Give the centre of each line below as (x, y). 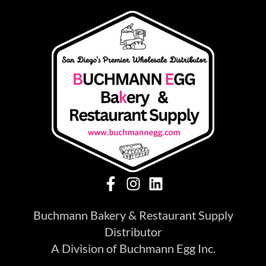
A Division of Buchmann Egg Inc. (133, 248)
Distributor (133, 231)
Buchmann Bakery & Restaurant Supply (133, 215)
